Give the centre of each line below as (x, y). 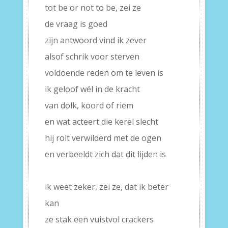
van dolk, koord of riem (89, 106)
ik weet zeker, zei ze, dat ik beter (106, 187)
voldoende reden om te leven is (104, 73)
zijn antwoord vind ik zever (95, 40)
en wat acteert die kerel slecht (101, 122)
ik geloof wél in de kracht (92, 89)
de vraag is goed (76, 24)
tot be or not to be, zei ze (93, 8)
